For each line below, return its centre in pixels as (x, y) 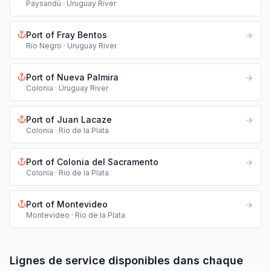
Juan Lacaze (84, 119)
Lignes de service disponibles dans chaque (126, 260)
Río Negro (44, 46)
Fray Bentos (82, 35)
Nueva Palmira (88, 77)
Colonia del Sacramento (108, 162)
